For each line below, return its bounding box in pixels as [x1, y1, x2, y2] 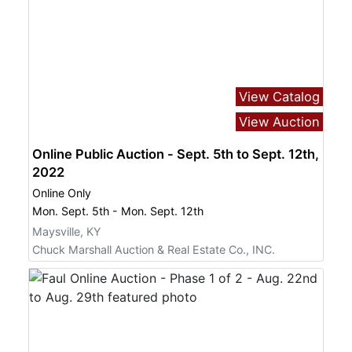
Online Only [32, 185, 91, 200]
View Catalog [239, 88, 320, 104]
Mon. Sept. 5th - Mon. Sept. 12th [32, 204, 203, 218]
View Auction [239, 113, 320, 130]
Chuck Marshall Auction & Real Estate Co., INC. [32, 243, 275, 257]
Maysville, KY [32, 224, 101, 238]
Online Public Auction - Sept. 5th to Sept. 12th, [32, 145, 319, 162]
